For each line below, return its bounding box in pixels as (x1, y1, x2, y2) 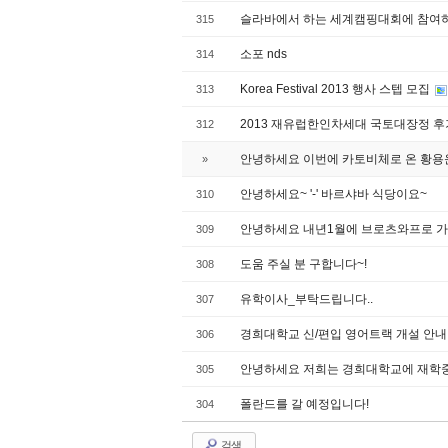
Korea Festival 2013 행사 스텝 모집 (240, 82, 433, 96)
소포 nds (240, 47, 287, 61)
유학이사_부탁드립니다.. (240, 292, 373, 306)
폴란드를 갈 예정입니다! (240, 397, 369, 411)
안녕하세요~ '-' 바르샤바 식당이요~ (240, 187, 427, 201)
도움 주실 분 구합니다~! (240, 257, 367, 271)
